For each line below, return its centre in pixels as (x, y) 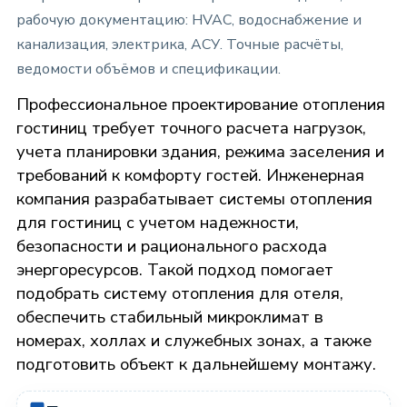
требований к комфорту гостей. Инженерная (190, 174)
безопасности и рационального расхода (172, 245)
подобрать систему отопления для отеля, (180, 293)
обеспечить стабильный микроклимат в (170, 316)
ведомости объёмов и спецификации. (149, 69)
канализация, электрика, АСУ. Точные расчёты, (180, 44)
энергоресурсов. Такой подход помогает (175, 269)
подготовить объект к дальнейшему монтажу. (196, 363)
